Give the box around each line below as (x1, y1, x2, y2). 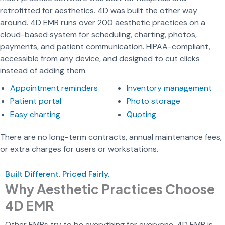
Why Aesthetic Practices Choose (5, 181, 215, 198)
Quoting (127, 109, 156, 120)
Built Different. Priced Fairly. (5, 169, 109, 180)
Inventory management (127, 83, 212, 94)
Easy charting (10, 109, 60, 120)
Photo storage (127, 96, 180, 107)
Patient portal (10, 96, 61, 107)
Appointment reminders (10, 83, 98, 94)
